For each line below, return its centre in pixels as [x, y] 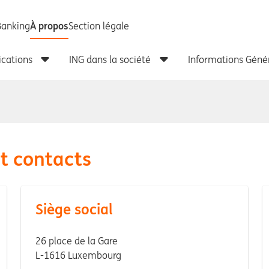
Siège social [74, 209]
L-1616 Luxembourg [78, 255]
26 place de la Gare [76, 241]
